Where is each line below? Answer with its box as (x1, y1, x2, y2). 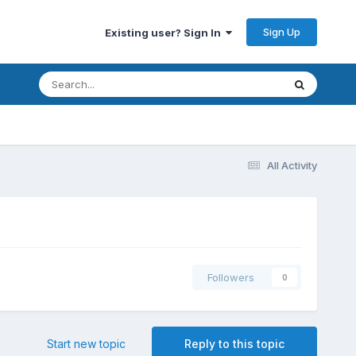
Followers (207, 271, 255, 284)
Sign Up (263, 25, 301, 38)
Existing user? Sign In (105, 25, 226, 39)
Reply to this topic (184, 337, 285, 351)
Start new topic (47, 337, 126, 351)
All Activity (267, 158, 318, 172)
